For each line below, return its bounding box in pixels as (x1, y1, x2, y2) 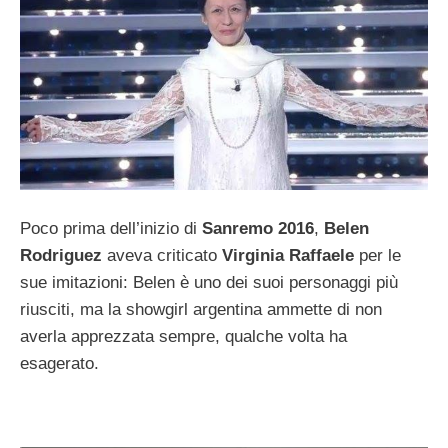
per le (354, 246, 401, 266)
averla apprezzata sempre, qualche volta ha (20, 327, 347, 347)
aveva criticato (102, 246, 222, 266)
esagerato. (20, 354, 99, 374)
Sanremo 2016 (202, 219, 314, 239)
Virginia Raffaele (222, 246, 354, 266)
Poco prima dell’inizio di (20, 219, 202, 239)
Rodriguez (20, 246, 102, 266)
